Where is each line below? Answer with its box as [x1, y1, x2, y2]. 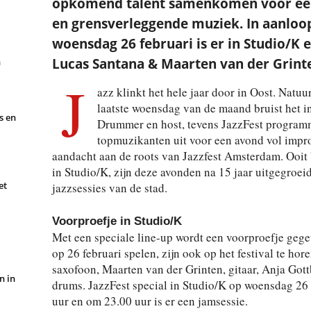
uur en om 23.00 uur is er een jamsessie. [51, 293, 248, 309]
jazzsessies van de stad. [51, 180, 167, 196]
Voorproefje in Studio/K [51, 215, 182, 228]
